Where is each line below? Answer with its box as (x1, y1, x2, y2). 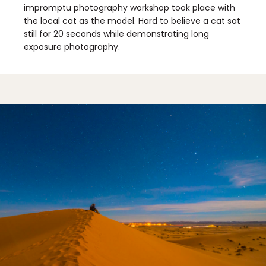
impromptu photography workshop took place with (24, 2, 235, 14)
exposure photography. (24, 41, 120, 53)
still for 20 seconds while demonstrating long (24, 28, 209, 40)
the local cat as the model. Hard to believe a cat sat (24, 15, 240, 27)
